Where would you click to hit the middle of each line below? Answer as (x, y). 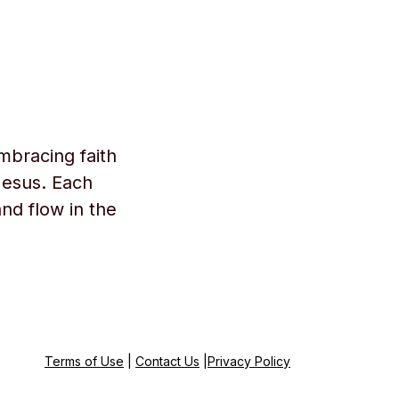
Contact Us (167, 361)
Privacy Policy (249, 361)
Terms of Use (84, 361)
